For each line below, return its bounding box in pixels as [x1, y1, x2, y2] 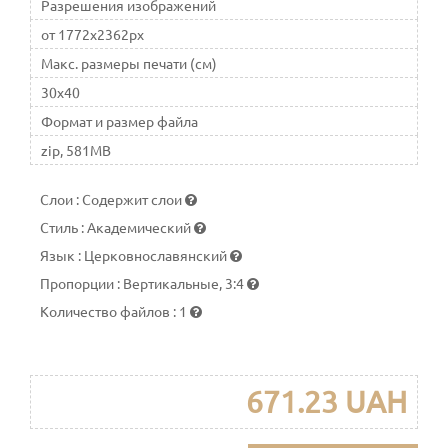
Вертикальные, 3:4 [123, 274, 247, 293]
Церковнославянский [84, 246, 230, 265]
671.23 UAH [246, 384, 407, 420]
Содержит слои [82, 190, 185, 209]
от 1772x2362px [41, 25, 144, 44]
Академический [87, 218, 194, 237]
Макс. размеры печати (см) [41, 54, 217, 73]
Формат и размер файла [41, 112, 198, 131]
